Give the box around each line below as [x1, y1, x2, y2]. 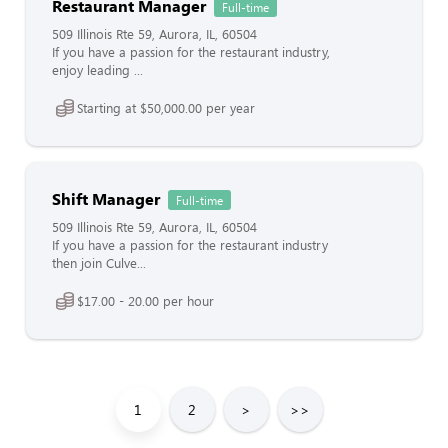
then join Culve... [52, 254, 146, 272]
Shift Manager [52, 188, 160, 209]
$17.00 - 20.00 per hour [77, 291, 214, 310]
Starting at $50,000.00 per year [77, 98, 255, 117]
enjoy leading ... [52, 61, 143, 79]
